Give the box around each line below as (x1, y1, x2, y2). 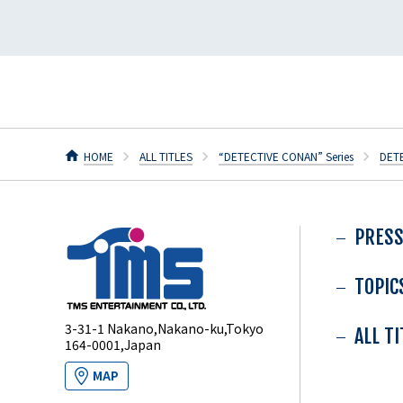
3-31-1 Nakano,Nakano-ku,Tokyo (65, 319, 264, 338)
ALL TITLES (139, 148, 193, 165)
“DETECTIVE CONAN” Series (219, 148, 354, 165)
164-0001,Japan (65, 336, 161, 354)
